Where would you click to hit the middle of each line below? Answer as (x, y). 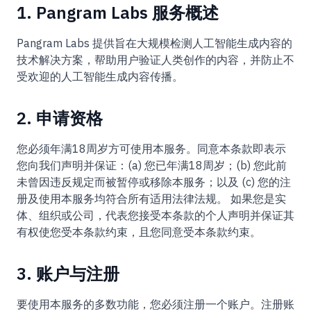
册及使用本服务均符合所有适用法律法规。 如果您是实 (151, 199)
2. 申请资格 (60, 118)
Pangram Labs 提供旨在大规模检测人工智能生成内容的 (154, 43)
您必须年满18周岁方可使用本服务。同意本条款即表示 (151, 149)
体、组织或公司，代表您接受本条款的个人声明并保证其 (155, 215)
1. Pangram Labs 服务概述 (118, 12)
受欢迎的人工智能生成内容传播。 (100, 76)
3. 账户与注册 (68, 274)
